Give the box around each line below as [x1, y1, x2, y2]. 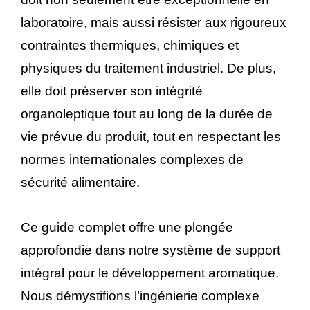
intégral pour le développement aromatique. [21, 266, 279, 281]
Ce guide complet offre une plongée [21, 220, 233, 235]
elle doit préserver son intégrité [21, 84, 203, 99]
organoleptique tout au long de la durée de [21, 107, 273, 122]
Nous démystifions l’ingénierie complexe [21, 289, 259, 304]
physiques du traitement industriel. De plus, [21, 61, 276, 76]
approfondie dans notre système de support [21, 243, 280, 258]
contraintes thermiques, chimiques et [21, 38, 239, 53]
